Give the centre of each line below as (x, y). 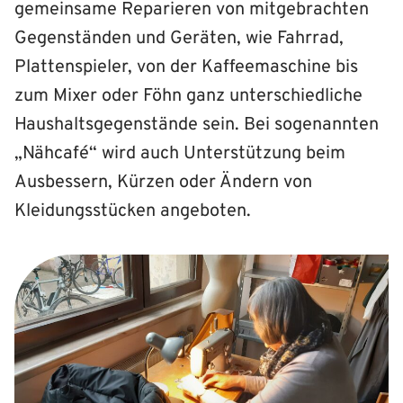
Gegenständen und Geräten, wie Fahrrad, (179, 38)
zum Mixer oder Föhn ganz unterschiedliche (188, 96)
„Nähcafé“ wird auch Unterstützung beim (180, 153)
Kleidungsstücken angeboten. (133, 211)
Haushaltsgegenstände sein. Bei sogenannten (197, 125)
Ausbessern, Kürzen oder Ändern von (163, 182)
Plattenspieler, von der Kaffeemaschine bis (186, 67)
